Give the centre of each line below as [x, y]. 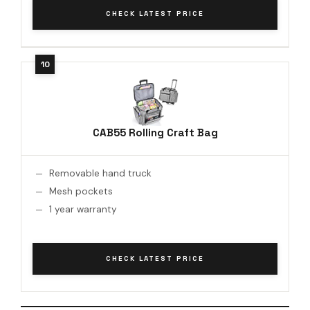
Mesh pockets [81, 191]
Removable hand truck [100, 173]
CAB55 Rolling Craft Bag [155, 132]
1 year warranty [83, 209]
